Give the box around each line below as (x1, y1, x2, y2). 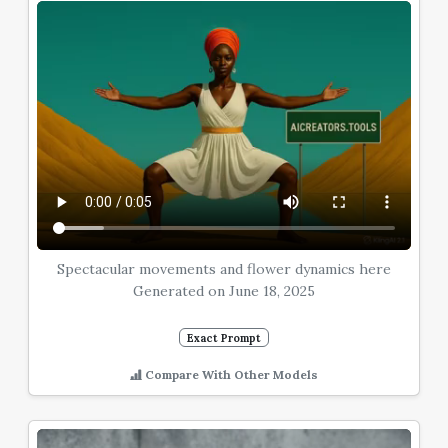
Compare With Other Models (142, 367, 318, 383)
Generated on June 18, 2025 (133, 281, 315, 300)
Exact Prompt (187, 330, 261, 345)
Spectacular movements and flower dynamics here (57, 259, 391, 278)
